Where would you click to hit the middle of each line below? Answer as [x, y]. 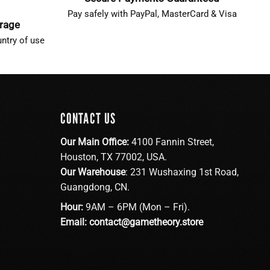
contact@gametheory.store [146, 222]
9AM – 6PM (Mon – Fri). [136, 207]
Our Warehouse [93, 172]
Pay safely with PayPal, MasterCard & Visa [152, 14]
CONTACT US [88, 118]
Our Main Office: [94, 142]
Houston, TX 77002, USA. [113, 157]
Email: [73, 222]
